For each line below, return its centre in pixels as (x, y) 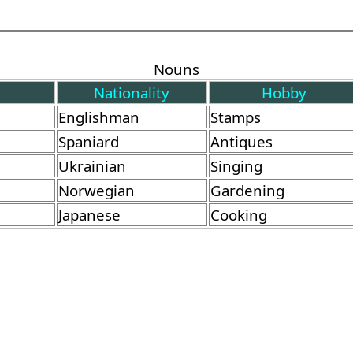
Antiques (241, 141)
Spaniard (88, 141)
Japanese (89, 214)
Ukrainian (92, 165)
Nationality (132, 92)
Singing (236, 165)
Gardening (247, 190)
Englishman (98, 117)
